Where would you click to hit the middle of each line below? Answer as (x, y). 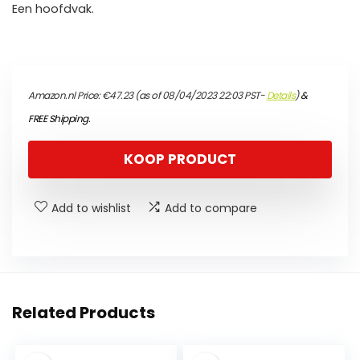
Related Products (84, 313)
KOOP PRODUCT (180, 160)
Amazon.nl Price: (65, 96)
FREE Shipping (58, 119)
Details (280, 96)
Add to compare (211, 209)
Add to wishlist (91, 209)
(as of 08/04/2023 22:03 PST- (200, 96)
